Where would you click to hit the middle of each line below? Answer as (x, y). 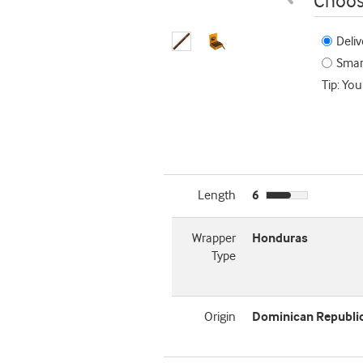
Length (216, 196)
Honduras (280, 239)
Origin (220, 317)
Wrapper (214, 239)
